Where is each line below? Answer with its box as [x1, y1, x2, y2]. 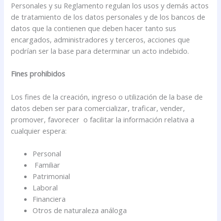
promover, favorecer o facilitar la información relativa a [11, 114, 195, 124]
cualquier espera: [11, 125, 67, 136]
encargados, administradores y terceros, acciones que [11, 35, 190, 45]
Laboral [33, 183, 58, 193]
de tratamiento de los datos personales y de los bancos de [11, 12, 206, 22]
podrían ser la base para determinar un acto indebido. [11, 46, 189, 56]
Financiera [33, 194, 66, 204]
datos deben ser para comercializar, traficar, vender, [11, 103, 185, 113]
